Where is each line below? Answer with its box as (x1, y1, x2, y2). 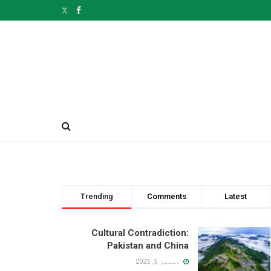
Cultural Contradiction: (91, 227, 189, 238)
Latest (224, 192, 247, 201)
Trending (80, 192, 113, 201)
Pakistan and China (107, 240, 189, 251)
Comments (146, 192, 186, 201)
